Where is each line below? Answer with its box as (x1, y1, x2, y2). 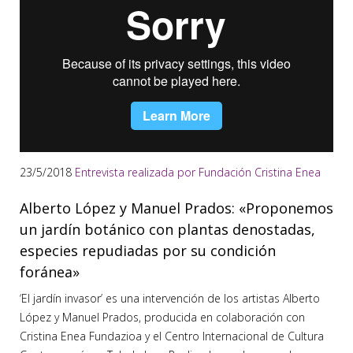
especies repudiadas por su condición (20, 241, 276, 261)
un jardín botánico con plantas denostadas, (20, 220, 315, 240)
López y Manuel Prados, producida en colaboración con (20, 310, 305, 325)
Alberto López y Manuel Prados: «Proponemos (20, 199, 333, 218)
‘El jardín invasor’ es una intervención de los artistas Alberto (20, 291, 320, 307)
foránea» (20, 262, 80, 282)
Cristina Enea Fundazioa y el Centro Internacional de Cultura (20, 329, 324, 344)
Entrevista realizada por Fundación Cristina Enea (75, 165, 321, 180)
